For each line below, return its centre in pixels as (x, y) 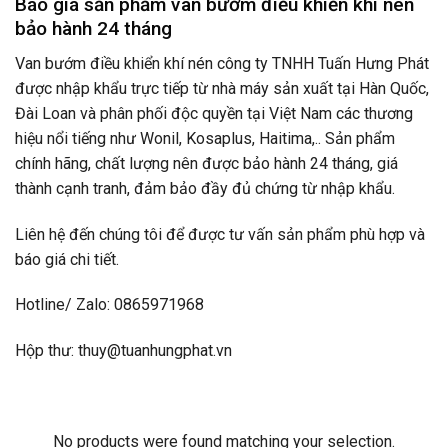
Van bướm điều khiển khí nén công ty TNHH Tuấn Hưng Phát (222, 63)
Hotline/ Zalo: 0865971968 (109, 305)
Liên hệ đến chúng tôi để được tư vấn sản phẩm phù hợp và (220, 234)
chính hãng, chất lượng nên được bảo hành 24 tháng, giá (206, 163)
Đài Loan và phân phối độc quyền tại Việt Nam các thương (214, 113)
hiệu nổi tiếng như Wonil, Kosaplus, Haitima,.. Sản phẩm (205, 138)
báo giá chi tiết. (67, 259)
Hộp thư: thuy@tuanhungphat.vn (123, 351)
